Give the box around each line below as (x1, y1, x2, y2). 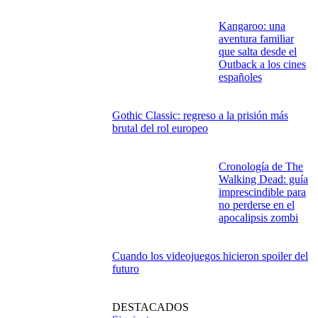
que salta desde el (219, 45, 297, 58)
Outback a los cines (219, 58, 306, 71)
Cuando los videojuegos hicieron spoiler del (112, 250, 308, 263)
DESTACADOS (112, 301, 189, 314)
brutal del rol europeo (112, 122, 208, 135)
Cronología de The (219, 160, 303, 173)
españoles (219, 71, 262, 84)
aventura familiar (219, 33, 294, 45)
